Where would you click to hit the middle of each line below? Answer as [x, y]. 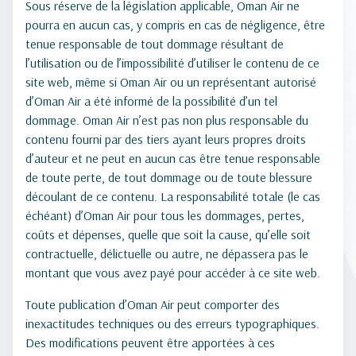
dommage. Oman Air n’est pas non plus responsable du [167, 120]
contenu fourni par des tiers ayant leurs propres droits [166, 139]
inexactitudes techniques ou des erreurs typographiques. [172, 323]
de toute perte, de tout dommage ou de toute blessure [169, 177]
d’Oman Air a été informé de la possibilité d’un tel [151, 101]
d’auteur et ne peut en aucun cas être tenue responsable [173, 158]
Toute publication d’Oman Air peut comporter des [153, 304]
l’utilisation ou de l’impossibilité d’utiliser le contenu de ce [172, 63]
